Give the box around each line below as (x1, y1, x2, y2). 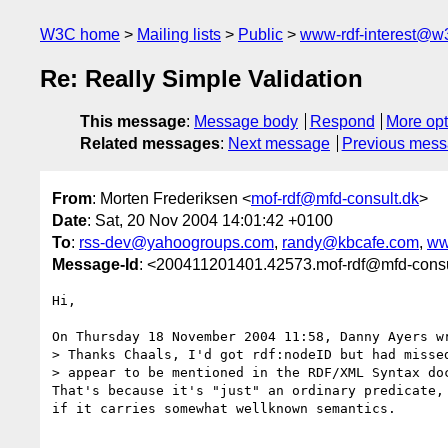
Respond (309, 113, 375, 131)
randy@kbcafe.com (282, 233, 419, 251)
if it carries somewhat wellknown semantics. (52, 400, 396, 416)
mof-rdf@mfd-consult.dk (251, 189, 419, 207)
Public (238, 26, 283, 43)
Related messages (80, 135, 220, 153)
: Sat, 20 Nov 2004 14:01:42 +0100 (87, 211, 333, 229)
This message (80, 113, 186, 131)
